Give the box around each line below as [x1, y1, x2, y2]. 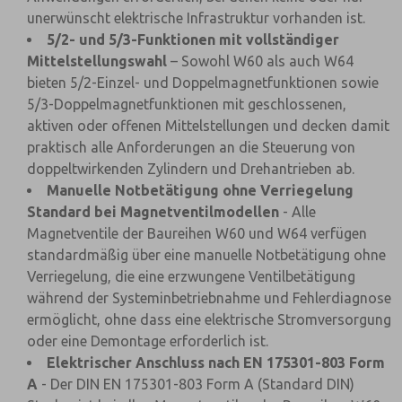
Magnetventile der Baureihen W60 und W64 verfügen [27, 225, 367, 241]
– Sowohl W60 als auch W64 [167, 53, 354, 69]
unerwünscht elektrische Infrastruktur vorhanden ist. [27, 10, 365, 26]
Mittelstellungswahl [27, 53, 167, 69]
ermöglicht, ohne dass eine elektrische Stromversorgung [27, 311, 391, 328]
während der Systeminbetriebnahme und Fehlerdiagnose [27, 290, 391, 306]
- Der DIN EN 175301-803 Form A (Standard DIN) [38, 376, 354, 392]
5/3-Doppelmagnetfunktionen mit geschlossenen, [27, 96, 346, 112]
